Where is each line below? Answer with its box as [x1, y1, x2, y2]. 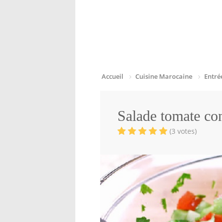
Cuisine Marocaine [135, 72, 192, 81]
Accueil [102, 72, 123, 81]
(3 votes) [169, 126, 197, 136]
